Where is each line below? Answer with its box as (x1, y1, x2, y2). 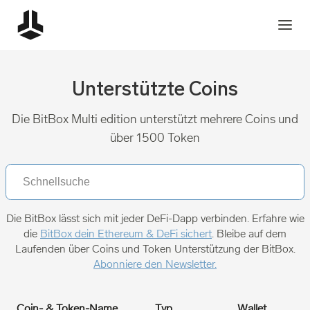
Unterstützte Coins (72, 81, 238, 100)
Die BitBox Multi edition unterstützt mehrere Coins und (12, 111, 298, 127)
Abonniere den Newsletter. (93, 257, 217, 271)
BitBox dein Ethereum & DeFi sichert (40, 227, 212, 240)
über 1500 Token (110, 130, 200, 145)
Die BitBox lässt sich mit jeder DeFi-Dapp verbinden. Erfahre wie (6, 212, 304, 225)
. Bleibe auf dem (212, 227, 286, 240)
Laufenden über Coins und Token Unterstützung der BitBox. (15, 242, 295, 255)
